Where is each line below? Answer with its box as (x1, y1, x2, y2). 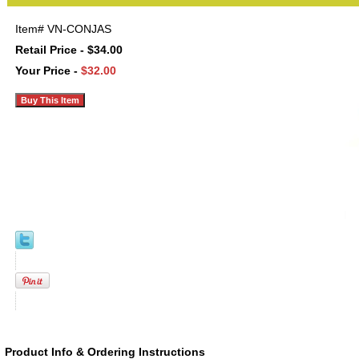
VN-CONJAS (47, 22, 111, 35)
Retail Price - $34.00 (15, 43, 123, 56)
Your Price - (15, 64, 81, 77)
